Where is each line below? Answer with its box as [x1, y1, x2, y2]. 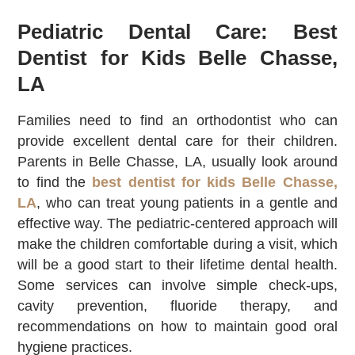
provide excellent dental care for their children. [17, 133, 338, 150]
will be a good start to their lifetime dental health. [17, 257, 338, 273]
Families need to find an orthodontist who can [17, 113, 338, 129]
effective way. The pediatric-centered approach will [17, 216, 338, 232]
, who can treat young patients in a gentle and [36, 195, 338, 212]
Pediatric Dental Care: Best [17, 21, 338, 44]
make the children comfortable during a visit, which [17, 236, 338, 253]
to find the [17, 174, 93, 191]
